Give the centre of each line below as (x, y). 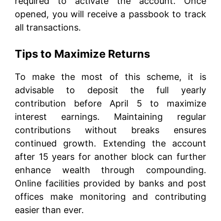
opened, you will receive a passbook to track (110, 14)
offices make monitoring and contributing (110, 196)
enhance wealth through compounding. (110, 170)
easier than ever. (49, 210)
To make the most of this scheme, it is (110, 76)
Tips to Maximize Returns (82, 54)
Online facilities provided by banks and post (110, 183)
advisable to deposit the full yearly (110, 90)
